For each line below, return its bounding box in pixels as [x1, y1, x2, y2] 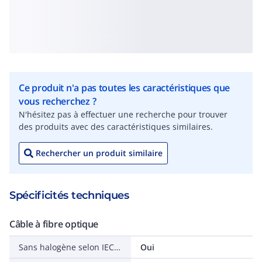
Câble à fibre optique [9, 218, 99, 230]
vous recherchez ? [19, 95, 96, 108]
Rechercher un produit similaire [36, 147, 163, 158]
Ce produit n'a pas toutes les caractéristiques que [19, 81, 230, 94]
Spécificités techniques [9, 189, 129, 202]
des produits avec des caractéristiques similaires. [19, 121, 213, 132]
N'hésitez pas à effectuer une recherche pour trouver [19, 109, 227, 120]
